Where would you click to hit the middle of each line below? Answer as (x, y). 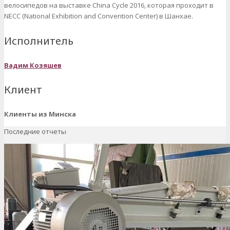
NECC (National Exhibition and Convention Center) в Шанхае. (99, 16)
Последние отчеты (35, 131)
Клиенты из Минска (40, 114)
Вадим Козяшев (33, 65)
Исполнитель (39, 41)
